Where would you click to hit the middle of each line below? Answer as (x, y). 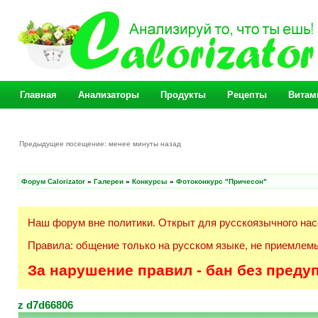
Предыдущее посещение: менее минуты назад (101, 144)
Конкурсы (150, 181)
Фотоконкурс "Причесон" (221, 181)
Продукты (183, 95)
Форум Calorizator (53, 181)
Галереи (109, 181)
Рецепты (247, 95)
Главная (38, 95)
